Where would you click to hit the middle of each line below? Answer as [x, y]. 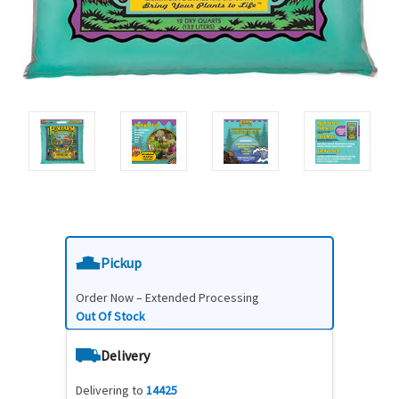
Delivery [125, 356]
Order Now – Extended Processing [167, 298]
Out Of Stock [110, 317]
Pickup [121, 263]
